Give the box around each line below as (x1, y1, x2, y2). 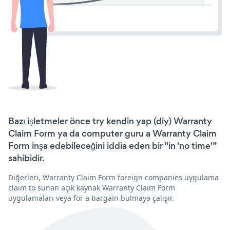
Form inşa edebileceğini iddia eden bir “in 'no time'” (8, 139, 216, 152)
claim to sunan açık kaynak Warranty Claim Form (8, 182, 175, 193)
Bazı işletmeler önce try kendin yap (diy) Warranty (8, 114, 212, 127)
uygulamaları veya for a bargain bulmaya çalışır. (8, 193, 174, 203)
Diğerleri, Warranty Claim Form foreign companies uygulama (8, 172, 219, 182)
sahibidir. (8, 151, 45, 164)
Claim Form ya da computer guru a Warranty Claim (8, 127, 217, 140)
